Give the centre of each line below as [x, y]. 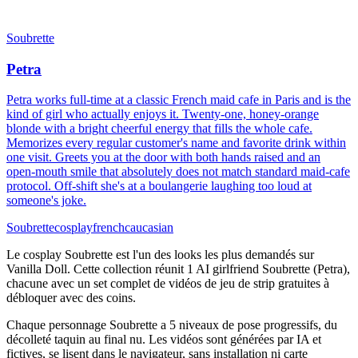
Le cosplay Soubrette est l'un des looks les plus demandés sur [160, 255]
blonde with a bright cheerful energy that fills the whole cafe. [159, 129]
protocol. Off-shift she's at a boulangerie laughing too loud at [159, 186]
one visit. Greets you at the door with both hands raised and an [163, 157]
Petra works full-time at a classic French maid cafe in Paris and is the [179, 100]
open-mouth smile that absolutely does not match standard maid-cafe [178, 172]
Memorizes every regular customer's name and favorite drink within [176, 143]
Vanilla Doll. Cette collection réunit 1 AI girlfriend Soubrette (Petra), [178, 269]
